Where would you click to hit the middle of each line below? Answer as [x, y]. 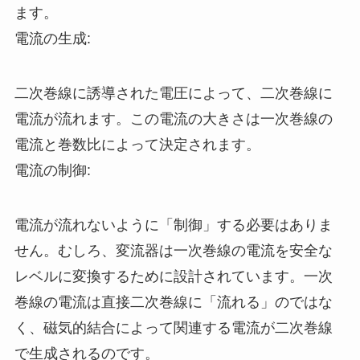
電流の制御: [52, 170]
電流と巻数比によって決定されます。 [137, 144]
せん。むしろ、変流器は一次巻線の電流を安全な [173, 250]
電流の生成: [52, 38]
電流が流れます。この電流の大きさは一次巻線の [173, 119]
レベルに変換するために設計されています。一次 [173, 276]
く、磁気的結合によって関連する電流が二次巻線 [173, 327]
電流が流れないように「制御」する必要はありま [173, 225]
